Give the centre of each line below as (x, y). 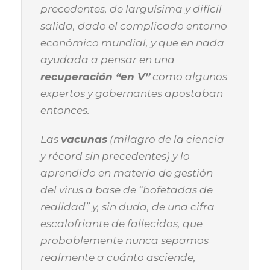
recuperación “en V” (95, 77)
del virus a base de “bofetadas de (127, 190)
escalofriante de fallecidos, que (121, 224)
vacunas (84, 139)
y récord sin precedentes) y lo (115, 156)
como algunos (189, 77)
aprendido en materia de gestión (127, 173)
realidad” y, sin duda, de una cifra (127, 207)
